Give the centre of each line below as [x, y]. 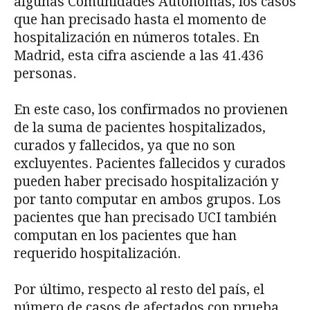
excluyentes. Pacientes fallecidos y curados [150, 164]
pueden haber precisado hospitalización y [146, 182]
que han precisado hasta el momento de [140, 20]
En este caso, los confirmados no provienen [151, 110]
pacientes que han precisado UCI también [145, 218]
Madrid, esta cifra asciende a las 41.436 [139, 56]
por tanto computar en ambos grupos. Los [147, 200]
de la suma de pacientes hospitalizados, [140, 128]
